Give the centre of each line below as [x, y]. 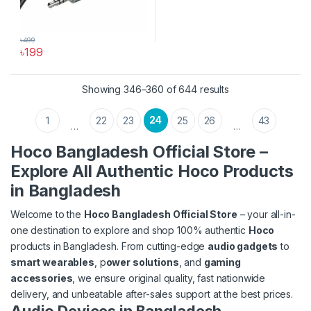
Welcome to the [47, 215]
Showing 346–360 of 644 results [155, 90]
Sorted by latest [264, 89]
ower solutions [142, 262]
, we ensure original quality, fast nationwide [169, 278]
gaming [222, 262]
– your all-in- [266, 215]
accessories [42, 278]
